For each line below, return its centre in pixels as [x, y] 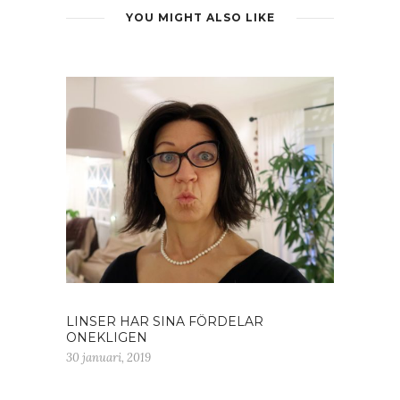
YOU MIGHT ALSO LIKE [200, 17]
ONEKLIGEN [107, 337]
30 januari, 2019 [108, 357]
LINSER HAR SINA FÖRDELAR [165, 321]
